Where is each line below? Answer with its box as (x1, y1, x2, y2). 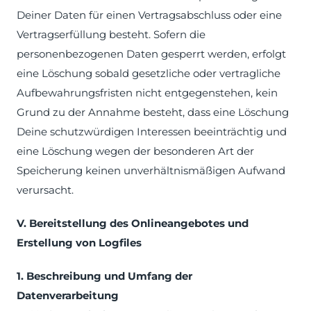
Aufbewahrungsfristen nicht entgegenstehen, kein (17, 86, 278, 99)
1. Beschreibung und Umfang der (17, 269, 192, 283)
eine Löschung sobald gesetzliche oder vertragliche (17, 67, 280, 80)
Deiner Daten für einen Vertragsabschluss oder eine (17, 8, 282, 22)
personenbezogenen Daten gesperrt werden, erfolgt (17, 47, 286, 60)
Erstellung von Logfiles (17, 236, 142, 249)
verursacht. (17, 183, 74, 196)
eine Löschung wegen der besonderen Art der (17, 144, 254, 158)
